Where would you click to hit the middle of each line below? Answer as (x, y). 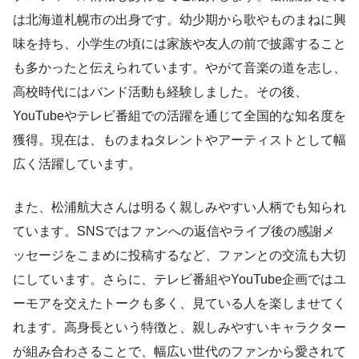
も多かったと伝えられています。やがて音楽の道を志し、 (179, 67)
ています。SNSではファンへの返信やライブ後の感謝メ (174, 231)
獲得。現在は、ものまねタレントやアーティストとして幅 (179, 139)
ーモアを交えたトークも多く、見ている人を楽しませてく (179, 303)
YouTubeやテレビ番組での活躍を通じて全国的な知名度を (179, 115)
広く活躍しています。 (77, 163)
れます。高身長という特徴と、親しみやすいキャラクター (179, 327)
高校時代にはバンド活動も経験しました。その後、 (160, 91)
